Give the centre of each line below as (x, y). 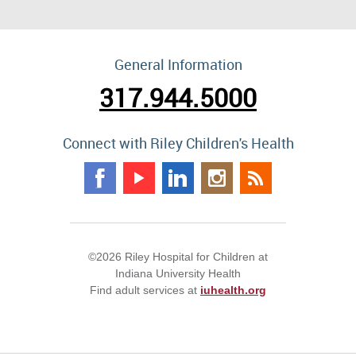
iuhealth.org (233, 290)
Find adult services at (145, 290)
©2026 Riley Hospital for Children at (178, 257)
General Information (178, 65)
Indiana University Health (178, 274)
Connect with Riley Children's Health (178, 143)
